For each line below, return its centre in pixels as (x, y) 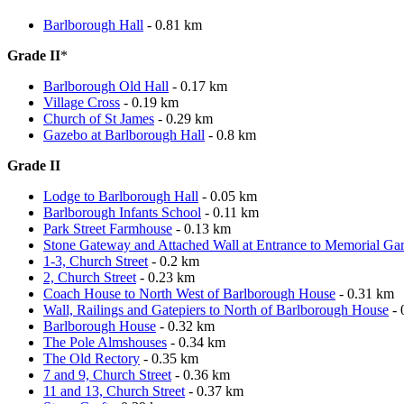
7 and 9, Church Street (107, 374)
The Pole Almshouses (105, 342)
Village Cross (82, 102)
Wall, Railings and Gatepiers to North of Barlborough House (216, 309)
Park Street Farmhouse (108, 228)
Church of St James (99, 118)
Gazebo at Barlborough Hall (124, 134)
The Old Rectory (92, 358)
